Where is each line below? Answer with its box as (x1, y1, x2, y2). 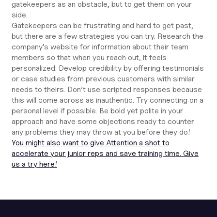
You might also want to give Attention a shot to (12, 138, 170, 147)
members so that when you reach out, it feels (12, 53, 167, 62)
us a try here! (12, 159, 57, 169)
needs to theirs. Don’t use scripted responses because (12, 85, 202, 94)
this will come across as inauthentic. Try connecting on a (12, 95, 203, 105)
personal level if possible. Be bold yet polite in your (12, 106, 183, 115)
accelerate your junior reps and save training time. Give (12, 149, 199, 158)
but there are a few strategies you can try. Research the (12, 31, 203, 41)
